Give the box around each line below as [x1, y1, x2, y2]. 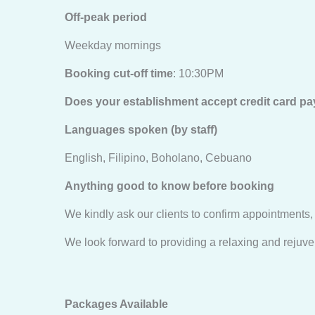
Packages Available [65, 298, 171, 310]
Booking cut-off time [65, 67, 173, 79]
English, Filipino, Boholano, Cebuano [65, 152, 255, 164]
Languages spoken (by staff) [65, 124, 217, 136]
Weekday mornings [65, 39, 161, 51]
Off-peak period [65, 11, 147, 23]
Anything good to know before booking [65, 180, 274, 192]
